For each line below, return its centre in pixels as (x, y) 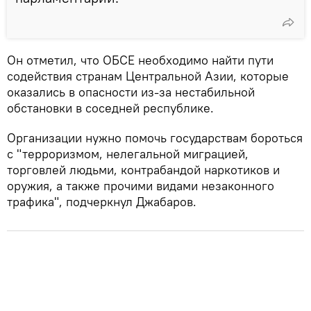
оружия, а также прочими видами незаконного (141, 185)
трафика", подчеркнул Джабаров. (102, 201)
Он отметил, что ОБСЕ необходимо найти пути (140, 60)
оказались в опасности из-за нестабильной (131, 92)
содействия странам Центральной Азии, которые (148, 76)
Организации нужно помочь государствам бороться (155, 137)
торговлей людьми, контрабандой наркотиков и (143, 169)
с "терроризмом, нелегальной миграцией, (128, 153)
